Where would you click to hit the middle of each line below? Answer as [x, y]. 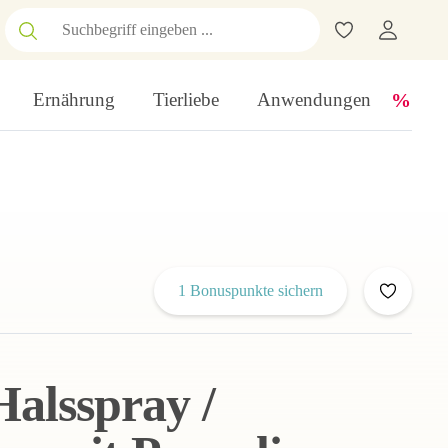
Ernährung [74, 99]
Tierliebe [186, 99]
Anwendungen [314, 99]
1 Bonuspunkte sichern [250, 290]
